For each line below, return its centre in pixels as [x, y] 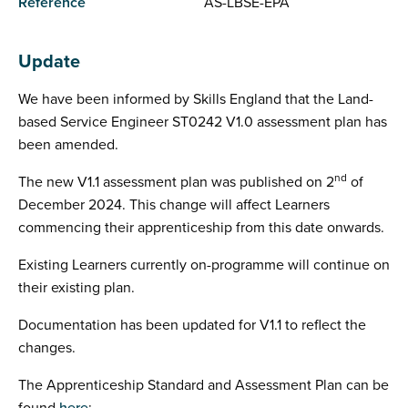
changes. [47, 348]
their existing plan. [76, 288]
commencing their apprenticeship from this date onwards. [201, 228]
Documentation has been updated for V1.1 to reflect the [192, 325]
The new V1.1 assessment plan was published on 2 [176, 182]
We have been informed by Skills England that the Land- [196, 99]
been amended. [68, 145]
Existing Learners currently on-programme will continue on [204, 265]
